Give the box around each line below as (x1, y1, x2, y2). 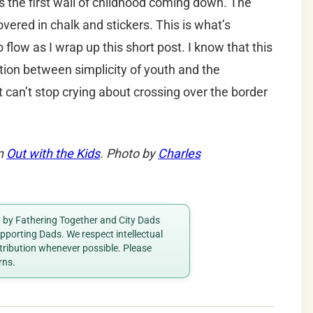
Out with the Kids (6, 146, 100, 161)
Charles (158, 146, 201, 161)
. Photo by (100, 146, 158, 161)
